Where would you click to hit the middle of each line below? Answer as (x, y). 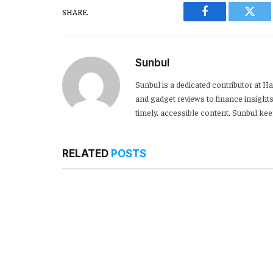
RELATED (87, 154)
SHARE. (75, 12)
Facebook (225, 20)
